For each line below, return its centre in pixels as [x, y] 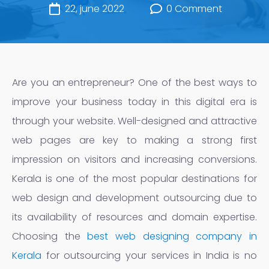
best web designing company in [172, 237]
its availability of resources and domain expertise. [134, 217]
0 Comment [194, 9]
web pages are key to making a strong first [134, 141]
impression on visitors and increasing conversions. [134, 160]
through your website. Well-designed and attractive [134, 121]
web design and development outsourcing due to [134, 198]
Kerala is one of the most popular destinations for [134, 179]
